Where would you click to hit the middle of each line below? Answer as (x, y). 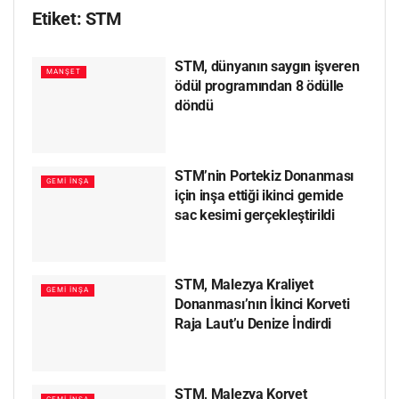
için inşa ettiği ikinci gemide (259, 195)
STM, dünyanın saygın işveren (267, 66)
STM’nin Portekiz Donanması (265, 175)
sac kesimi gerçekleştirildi (255, 215)
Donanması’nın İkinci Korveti (262, 305)
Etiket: (59, 19)
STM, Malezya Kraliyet (244, 285)
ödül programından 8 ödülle (260, 86)
